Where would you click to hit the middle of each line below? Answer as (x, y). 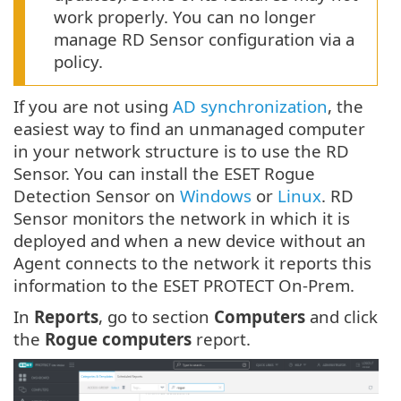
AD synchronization (250, 106)
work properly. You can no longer (185, 16)
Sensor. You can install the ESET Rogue (164, 173)
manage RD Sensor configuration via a (204, 38)
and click (341, 316)
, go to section (156, 316)
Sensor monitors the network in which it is (182, 218)
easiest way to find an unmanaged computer (189, 128)
